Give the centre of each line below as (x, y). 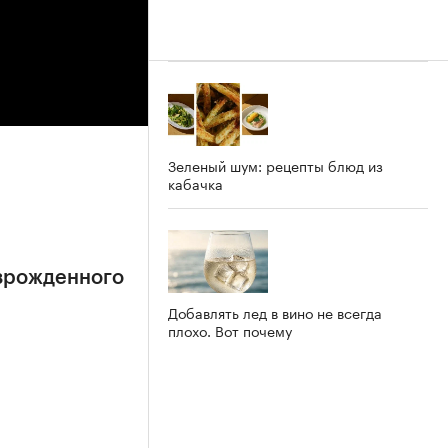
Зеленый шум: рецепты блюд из (275, 164)
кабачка (195, 182)
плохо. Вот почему (230, 329)
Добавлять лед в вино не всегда (275, 311)
